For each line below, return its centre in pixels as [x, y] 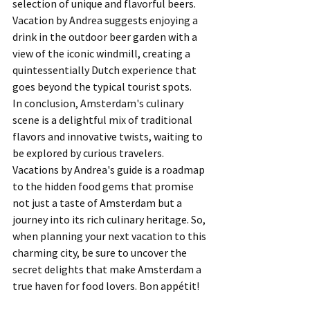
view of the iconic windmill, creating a [102, 53]
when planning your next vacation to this [110, 236]
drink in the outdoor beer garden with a [106, 37]
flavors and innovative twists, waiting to [109, 136]
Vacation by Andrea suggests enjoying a [106, 20]
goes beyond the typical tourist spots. [102, 86]
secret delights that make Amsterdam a [108, 269]
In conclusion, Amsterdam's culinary [99, 103]
